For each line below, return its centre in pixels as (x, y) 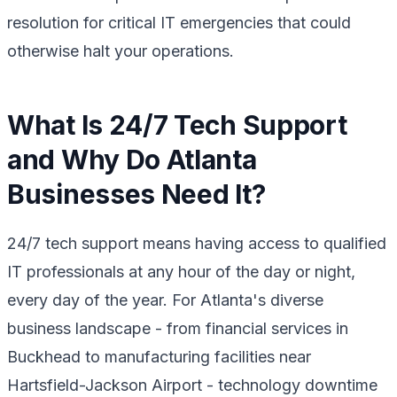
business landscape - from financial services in (178, 328)
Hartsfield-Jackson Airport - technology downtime (192, 385)
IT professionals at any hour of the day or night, (181, 271)
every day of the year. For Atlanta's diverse (165, 300)
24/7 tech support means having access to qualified (197, 243)
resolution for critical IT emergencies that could (179, 22)
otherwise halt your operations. (121, 51)
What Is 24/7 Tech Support (177, 125)
